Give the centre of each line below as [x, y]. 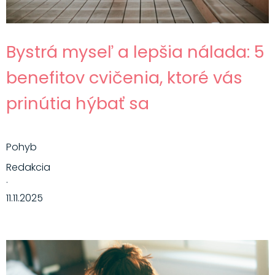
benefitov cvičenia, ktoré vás [124, 77]
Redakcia [28, 167]
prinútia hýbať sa [77, 103]
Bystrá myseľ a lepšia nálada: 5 [135, 52]
